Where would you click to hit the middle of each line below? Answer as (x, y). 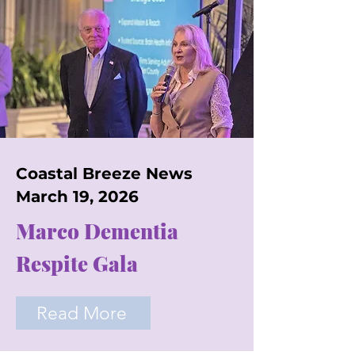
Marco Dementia (97, 231)
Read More (82, 313)
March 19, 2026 (77, 197)
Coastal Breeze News (104, 174)
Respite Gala (77, 263)
